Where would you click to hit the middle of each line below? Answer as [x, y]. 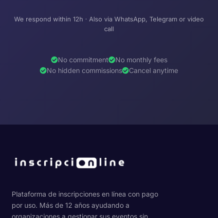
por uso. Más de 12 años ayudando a [71, 205]
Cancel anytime [154, 71]
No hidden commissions [84, 71]
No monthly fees [141, 60]
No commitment [83, 60]
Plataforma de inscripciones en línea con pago [85, 194]
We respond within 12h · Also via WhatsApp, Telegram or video [109, 19]
